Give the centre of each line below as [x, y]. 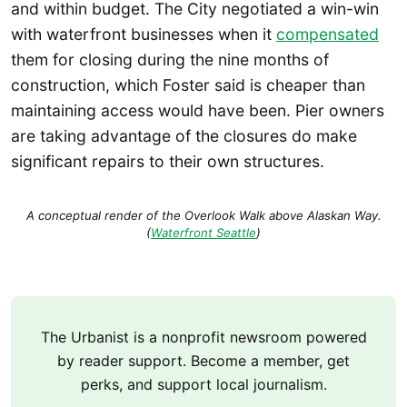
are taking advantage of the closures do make [184, 136]
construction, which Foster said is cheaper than [188, 85]
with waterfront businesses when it [144, 35]
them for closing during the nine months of [170, 60]
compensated [328, 35]
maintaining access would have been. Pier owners [198, 111]
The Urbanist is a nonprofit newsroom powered [203, 338]
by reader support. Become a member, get [203, 361]
